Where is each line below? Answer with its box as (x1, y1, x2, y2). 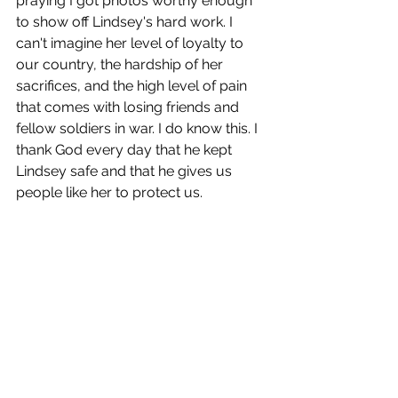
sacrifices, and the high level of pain (16, 77, 251, 95)
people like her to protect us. (16, 184, 206, 202)
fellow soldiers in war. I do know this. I (16, 120, 261, 138)
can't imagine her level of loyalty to (16, 35, 247, 52)
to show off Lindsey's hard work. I (16, 13, 236, 31)
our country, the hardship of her (16, 56, 227, 74)
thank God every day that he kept (16, 141, 235, 159)
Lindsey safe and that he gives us (16, 163, 235, 180)
